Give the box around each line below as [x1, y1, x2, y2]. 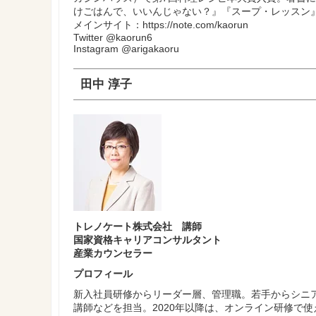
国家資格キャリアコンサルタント [73, 234, 221, 245]
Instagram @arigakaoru [73, 43, 179, 54]
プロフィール [73, 268, 133, 279]
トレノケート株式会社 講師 [73, 221, 202, 232]
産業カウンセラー [73, 248, 152, 259]
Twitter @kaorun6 [73, 32, 152, 43]
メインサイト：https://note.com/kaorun [73, 19, 248, 30]
